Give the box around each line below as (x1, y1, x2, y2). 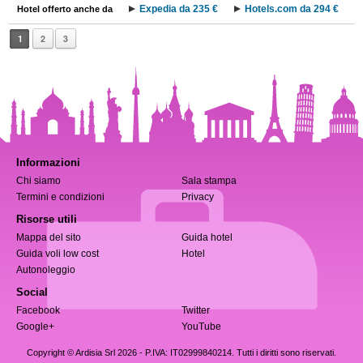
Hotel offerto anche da (17, 4, 113, 14)
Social (16, 286, 48, 298)
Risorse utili (16, 213, 77, 225)
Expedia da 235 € (139, 3, 219, 15)
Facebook (16, 305, 60, 316)
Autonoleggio (16, 264, 75, 275)
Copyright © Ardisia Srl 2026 (27, 348, 137, 357)
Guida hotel (181, 232, 233, 243)
